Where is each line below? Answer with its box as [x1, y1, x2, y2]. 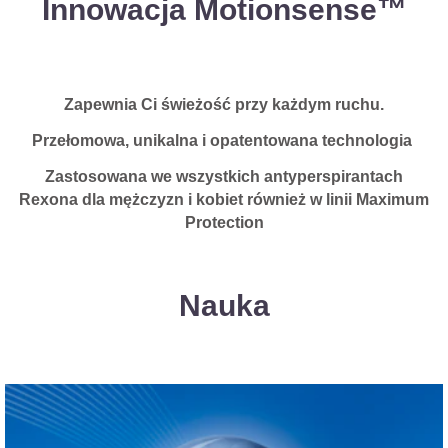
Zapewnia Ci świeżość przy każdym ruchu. [64, 96, 384, 113]
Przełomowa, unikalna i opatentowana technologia [32, 132, 416, 149]
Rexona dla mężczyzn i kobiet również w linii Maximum [19, 191, 429, 208]
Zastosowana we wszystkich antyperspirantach [45, 168, 403, 185]
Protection [184, 214, 264, 231]
